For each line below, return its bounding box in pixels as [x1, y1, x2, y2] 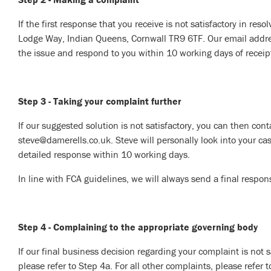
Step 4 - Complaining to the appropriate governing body [18, 221, 258, 233]
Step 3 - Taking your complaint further [18, 95, 181, 108]
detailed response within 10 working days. [18, 148, 190, 161]
